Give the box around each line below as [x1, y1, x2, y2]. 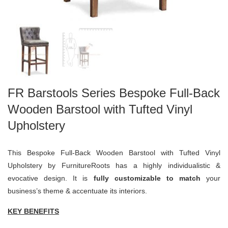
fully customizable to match [93, 174, 206, 182]
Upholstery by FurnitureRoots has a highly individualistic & [8, 161, 220, 169]
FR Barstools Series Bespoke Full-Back [8, 85, 220, 100]
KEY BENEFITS [8, 207, 59, 215]
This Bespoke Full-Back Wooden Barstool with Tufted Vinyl [8, 148, 220, 157]
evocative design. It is [8, 174, 94, 182]
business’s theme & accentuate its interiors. [8, 186, 147, 195]
